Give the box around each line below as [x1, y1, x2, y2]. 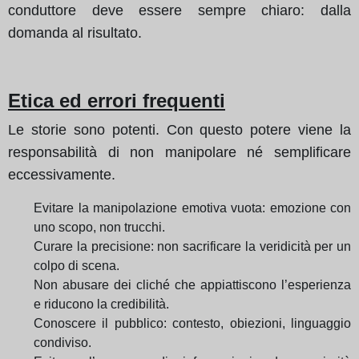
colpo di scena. [34, 258, 119, 272]
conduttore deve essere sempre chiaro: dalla [8, 2, 351, 18]
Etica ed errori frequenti [8, 89, 225, 111]
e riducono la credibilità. [34, 296, 169, 311]
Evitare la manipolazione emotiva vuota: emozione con [34, 200, 351, 215]
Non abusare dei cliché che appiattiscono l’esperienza [34, 277, 351, 292]
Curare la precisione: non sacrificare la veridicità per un [34, 239, 351, 253]
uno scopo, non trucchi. [34, 220, 165, 234]
